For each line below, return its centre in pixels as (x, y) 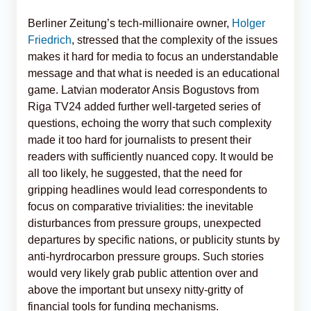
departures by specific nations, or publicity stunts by (154, 239)
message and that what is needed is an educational (154, 73)
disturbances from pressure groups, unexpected (144, 223)
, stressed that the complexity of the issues (175, 40)
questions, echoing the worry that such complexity (150, 123)
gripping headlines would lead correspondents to (148, 190)
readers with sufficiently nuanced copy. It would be (151, 156)
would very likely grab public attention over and (143, 273)
